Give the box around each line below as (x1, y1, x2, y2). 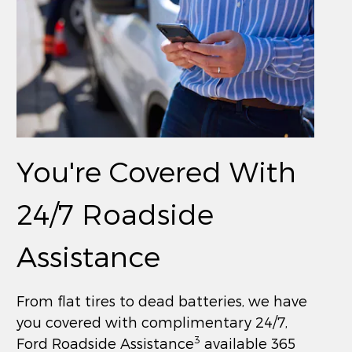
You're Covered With (16, 153, 297, 188)
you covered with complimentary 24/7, (16, 313, 288, 330)
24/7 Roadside (16, 196, 214, 230)
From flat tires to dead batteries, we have (16, 291, 308, 309)
